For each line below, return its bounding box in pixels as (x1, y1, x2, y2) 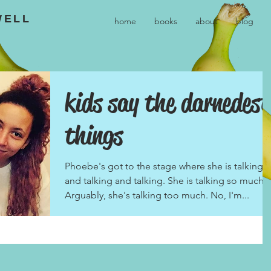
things (65, 119, 123, 152)
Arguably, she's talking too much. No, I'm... (65, 189, 249, 201)
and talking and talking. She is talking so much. (65, 175, 266, 186)
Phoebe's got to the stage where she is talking (65, 160, 263, 172)
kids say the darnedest (65, 87, 270, 119)
